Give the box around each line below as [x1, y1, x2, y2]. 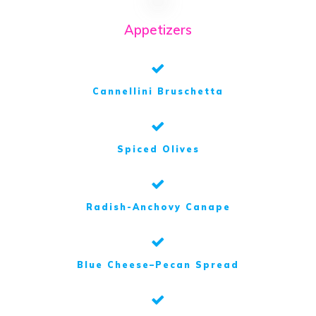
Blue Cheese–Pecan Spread [77, 260, 239, 271]
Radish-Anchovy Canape [85, 202, 231, 213]
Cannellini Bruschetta [92, 86, 224, 97]
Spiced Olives [116, 144, 200, 155]
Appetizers [124, 22, 192, 39]
